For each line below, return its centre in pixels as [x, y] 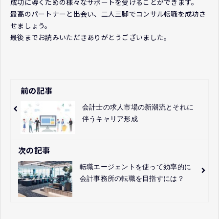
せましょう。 [31, 25]
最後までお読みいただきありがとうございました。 [91, 37]
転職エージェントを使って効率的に [135, 167]
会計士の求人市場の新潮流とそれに [138, 107]
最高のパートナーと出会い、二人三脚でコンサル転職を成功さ [108, 13]
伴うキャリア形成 [110, 119]
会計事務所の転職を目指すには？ [132, 179]
